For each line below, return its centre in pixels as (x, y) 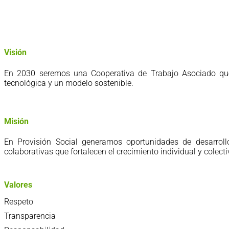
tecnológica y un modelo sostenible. (69, 83)
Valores (18, 185)
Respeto (19, 201)
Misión (16, 122)
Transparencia (30, 216)
